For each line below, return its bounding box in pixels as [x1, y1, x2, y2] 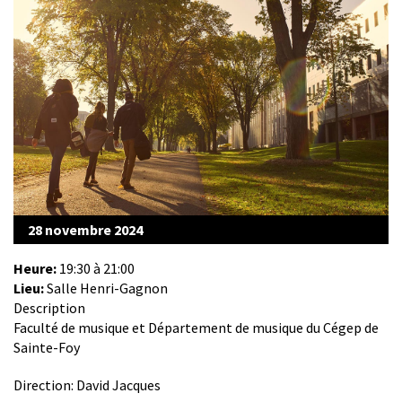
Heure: [13, 258, 59, 277]
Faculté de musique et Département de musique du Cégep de [13, 318, 379, 336]
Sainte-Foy [13, 337, 80, 356]
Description [13, 298, 85, 317]
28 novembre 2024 [28, 220, 143, 239]
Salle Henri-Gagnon [47, 278, 168, 297]
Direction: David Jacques [13, 375, 161, 394]
